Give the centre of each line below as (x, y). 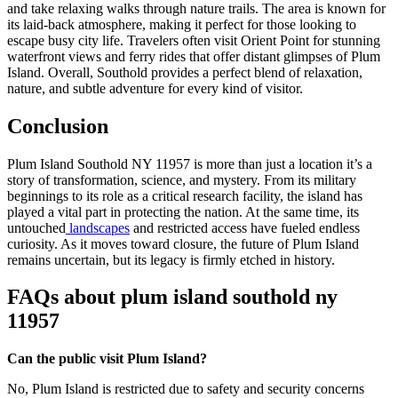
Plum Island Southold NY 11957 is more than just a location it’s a (190, 163)
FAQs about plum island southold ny (172, 297)
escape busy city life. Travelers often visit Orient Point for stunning (194, 40)
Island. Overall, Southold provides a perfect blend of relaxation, (185, 72)
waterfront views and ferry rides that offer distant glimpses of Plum (194, 56)
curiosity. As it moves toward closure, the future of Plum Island (183, 243)
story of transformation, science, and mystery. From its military (182, 179)
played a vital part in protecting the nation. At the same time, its (183, 211)
